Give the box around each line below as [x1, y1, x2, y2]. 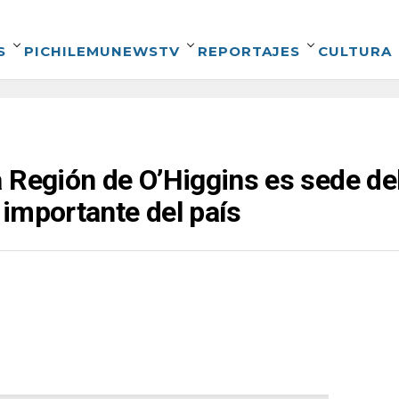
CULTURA [318, 43, 392, 60]
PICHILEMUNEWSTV [24, 43, 180, 60]
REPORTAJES [198, 43, 300, 60]
